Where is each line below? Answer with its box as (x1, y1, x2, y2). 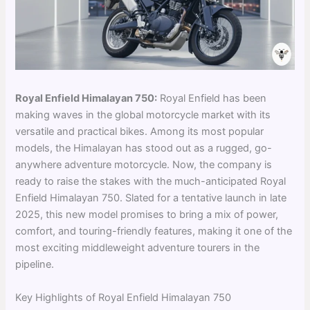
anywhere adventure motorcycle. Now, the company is (15, 158, 273, 172)
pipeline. (15, 258, 55, 271)
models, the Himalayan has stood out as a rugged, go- (15, 142, 273, 155)
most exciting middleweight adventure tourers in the (15, 241, 260, 255)
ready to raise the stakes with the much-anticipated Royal (15, 175, 286, 188)
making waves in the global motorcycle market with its (15, 109, 271, 122)
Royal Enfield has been (157, 92, 267, 105)
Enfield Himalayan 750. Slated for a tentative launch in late (15, 192, 287, 205)
